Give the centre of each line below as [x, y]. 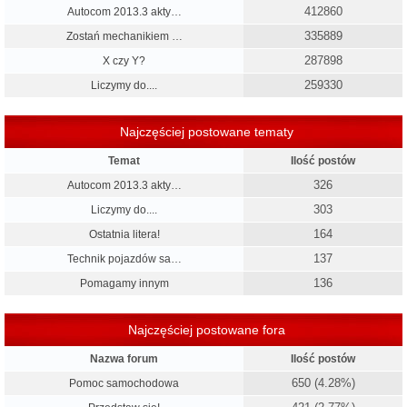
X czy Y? [124, 61]
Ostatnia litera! [124, 235]
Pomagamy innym [124, 284]
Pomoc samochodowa [124, 384]
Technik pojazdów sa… [124, 259]
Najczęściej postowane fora [207, 330]
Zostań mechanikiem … [124, 37]
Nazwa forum [124, 359]
